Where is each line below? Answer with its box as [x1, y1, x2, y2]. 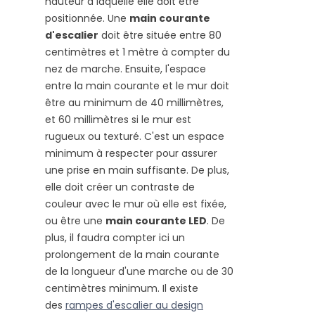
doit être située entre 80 [98, 28, 221, 43]
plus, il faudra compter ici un [45, 231, 185, 245]
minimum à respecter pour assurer [45, 146, 217, 161]
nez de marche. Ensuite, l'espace [45, 62, 206, 77]
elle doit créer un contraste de [45, 180, 195, 195]
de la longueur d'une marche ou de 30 [45, 264, 233, 279]
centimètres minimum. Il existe [45, 281, 198, 296]
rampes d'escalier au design [65, 298, 203, 313]
